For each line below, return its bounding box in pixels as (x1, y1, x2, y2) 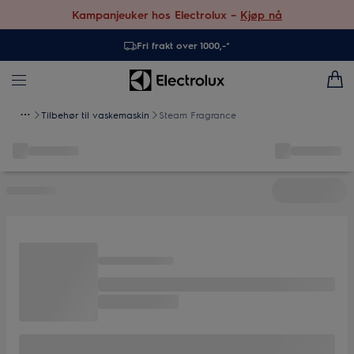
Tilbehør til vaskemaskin (41, 108, 149, 121)
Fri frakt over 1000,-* (137, 39, 230, 51)
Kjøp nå (240, 7, 282, 21)
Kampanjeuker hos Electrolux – (72, 7, 240, 21)
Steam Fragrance (159, 108, 236, 121)
